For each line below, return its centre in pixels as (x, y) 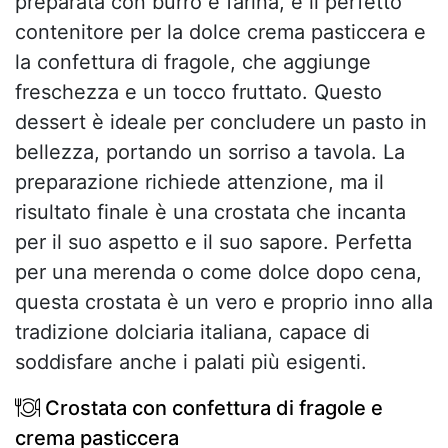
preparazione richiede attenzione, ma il (199, 182)
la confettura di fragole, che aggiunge (193, 62)
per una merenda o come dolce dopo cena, (218, 272)
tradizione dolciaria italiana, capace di (192, 332)
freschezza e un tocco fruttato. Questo (198, 92)
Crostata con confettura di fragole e (211, 408)
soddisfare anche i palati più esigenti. (191, 362)
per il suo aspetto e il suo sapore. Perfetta (213, 242)
